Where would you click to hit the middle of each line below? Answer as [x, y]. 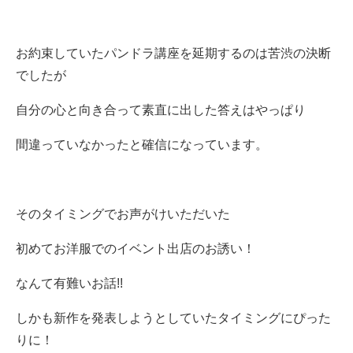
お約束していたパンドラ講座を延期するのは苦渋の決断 [173, 53]
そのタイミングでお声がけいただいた [123, 214]
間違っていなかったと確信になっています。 [142, 144]
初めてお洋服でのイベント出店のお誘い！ [136, 248]
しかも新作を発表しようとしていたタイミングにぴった [173, 318]
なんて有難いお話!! [69, 283]
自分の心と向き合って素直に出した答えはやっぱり [161, 110]
